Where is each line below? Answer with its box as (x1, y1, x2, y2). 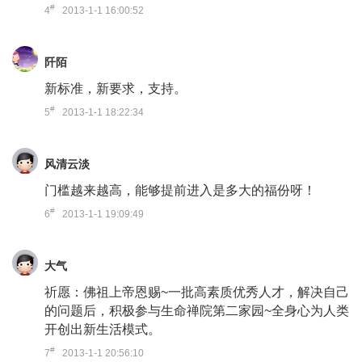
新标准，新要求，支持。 (44, 82, 187, 95)
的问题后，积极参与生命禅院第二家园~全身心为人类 (44, 304, 349, 318)
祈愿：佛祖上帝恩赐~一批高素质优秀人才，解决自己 (44, 285, 349, 299)
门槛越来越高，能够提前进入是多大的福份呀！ (44, 183, 316, 197)
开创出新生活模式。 (44, 322, 161, 336)
